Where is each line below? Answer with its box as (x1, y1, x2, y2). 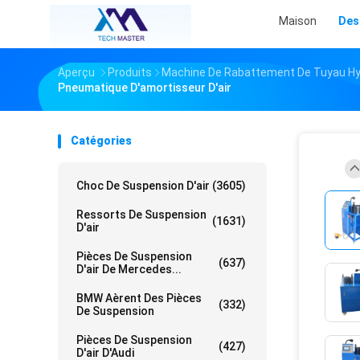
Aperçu (58, 66, 95, 79)
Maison (279, 14, 317, 27)
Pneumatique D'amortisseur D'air (58, 81, 231, 94)
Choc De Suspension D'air (76, 179, 210, 192)
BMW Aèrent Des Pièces (76, 292, 202, 305)
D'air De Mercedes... (76, 263, 182, 276)
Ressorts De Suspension (76, 208, 207, 221)
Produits (108, 66, 152, 79)
